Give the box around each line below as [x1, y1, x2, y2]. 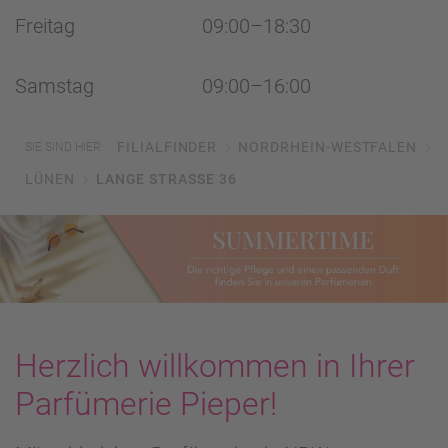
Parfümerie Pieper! [15, 385, 277, 424]
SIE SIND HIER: [25, 139, 104, 154]
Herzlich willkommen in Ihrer [15, 347, 415, 386]
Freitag [15, 13, 75, 38]
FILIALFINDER [117, 138, 218, 155]
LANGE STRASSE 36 [95, 170, 228, 187]
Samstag [15, 73, 94, 98]
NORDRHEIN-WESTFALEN [238, 138, 418, 155]
